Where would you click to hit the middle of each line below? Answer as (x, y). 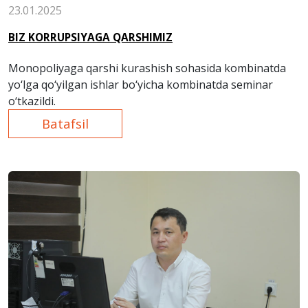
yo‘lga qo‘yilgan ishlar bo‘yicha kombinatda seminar (141, 84)
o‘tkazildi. (32, 101)
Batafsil (65, 123)
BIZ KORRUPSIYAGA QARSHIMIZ (90, 37)
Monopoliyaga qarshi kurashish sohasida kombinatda (147, 68)
